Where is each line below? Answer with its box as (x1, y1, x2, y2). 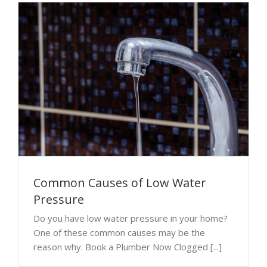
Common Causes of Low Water (33, 174, 206, 191)
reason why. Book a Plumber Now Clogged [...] (33, 240, 222, 253)
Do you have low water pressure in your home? (33, 212, 228, 224)
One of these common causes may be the (33, 226, 205, 238)
